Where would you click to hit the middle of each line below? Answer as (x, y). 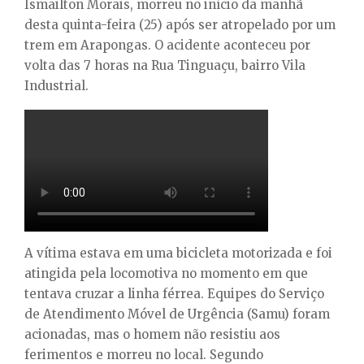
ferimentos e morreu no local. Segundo (144, 354)
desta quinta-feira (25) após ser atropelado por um (180, 24)
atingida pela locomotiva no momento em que (166, 273)
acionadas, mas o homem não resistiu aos (152, 334)
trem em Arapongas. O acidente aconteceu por (167, 45)
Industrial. (56, 85)
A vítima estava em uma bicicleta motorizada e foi (178, 253)
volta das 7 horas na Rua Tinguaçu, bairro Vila (165, 65)
